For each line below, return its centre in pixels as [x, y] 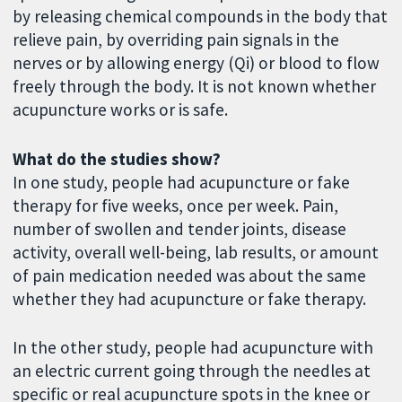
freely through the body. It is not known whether [195, 86]
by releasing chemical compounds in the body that [201, 16]
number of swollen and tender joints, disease [180, 228]
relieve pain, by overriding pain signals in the [176, 39]
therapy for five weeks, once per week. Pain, [176, 205]
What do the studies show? [117, 158]
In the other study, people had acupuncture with [193, 348]
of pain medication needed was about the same [190, 275]
